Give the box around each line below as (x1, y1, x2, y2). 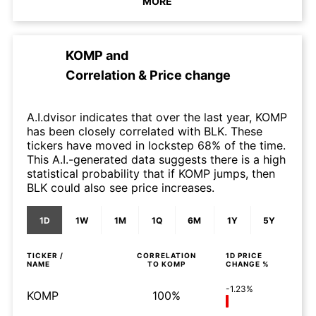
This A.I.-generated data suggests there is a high (27, 152, 286, 166)
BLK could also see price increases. (27, 181, 214, 195)
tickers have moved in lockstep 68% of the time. (27, 138, 286, 152)
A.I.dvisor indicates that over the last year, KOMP (27, 110, 287, 124)
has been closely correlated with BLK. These (27, 124, 262, 138)
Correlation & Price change (66, 68, 231, 83)
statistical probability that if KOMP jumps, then (27, 166, 275, 181)
